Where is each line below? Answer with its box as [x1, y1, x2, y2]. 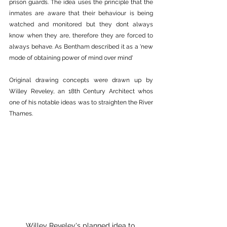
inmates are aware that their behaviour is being [9, 10, 153, 17]
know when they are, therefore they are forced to [9, 32, 153, 39]
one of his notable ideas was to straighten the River [9, 99, 153, 106]
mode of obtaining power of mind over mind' [9, 54, 133, 61]
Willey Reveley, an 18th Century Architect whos [9, 88, 153, 95]
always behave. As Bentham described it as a [9, 43, 140, 50]
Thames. [9, 110, 33, 117]
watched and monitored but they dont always [9, 21, 153, 28]
